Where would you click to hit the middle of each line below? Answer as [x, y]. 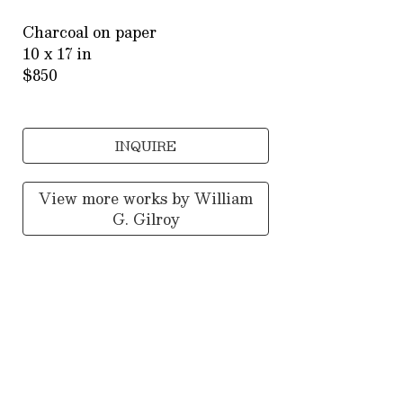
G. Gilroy [146, 219]
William [224, 199]
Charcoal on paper [90, 32]
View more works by [117, 199]
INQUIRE [146, 146]
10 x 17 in [58, 54]
